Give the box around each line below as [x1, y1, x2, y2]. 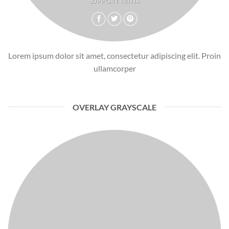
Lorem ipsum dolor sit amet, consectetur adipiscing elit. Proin [8, 50, 221, 60]
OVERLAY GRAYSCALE [73, 102, 156, 112]
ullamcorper [93, 63, 136, 73]
